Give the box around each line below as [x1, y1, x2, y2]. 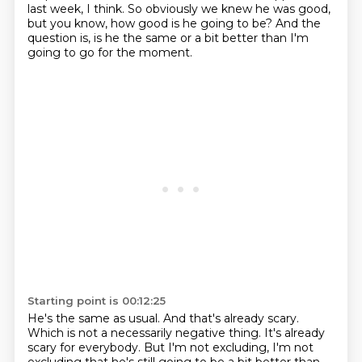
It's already [263, 326, 325, 340]
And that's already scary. [162, 311, 299, 326]
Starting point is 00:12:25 [27, 294, 166, 307]
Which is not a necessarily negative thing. [27, 326, 264, 340]
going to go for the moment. [27, 45, 192, 60]
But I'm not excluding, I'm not [143, 340, 314, 355]
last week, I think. [27, 2, 128, 16]
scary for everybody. [27, 340, 144, 355]
